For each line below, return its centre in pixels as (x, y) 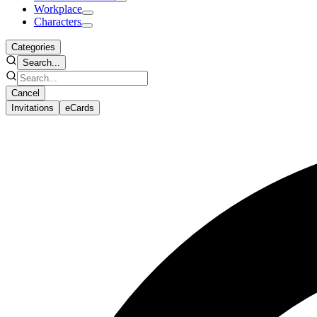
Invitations (33, 108)
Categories (33, 47)
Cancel (25, 93)
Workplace (58, 8)
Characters (58, 21)
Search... (41, 62)
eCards (80, 108)
